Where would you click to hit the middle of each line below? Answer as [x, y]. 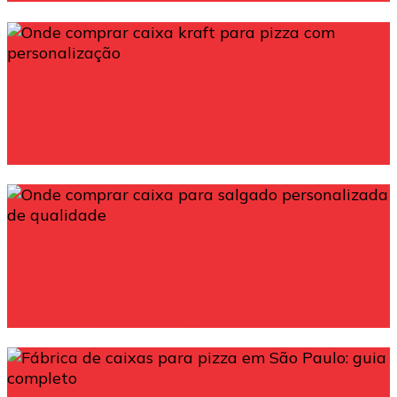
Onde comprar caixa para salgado [175, 281]
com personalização [105, 150]
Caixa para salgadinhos [96, 236]
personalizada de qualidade [144, 312]
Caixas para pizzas [78, 73]
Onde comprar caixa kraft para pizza [192, 119]
